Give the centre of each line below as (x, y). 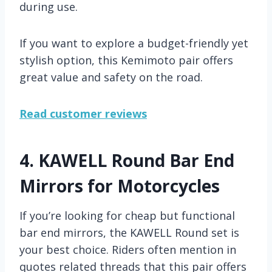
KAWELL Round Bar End (136, 160)
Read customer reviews (83, 113)
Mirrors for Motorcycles (120, 185)
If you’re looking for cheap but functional (127, 215)
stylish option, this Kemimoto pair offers (126, 60)
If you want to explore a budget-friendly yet (134, 43)
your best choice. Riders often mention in (128, 249)
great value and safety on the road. (111, 77)
